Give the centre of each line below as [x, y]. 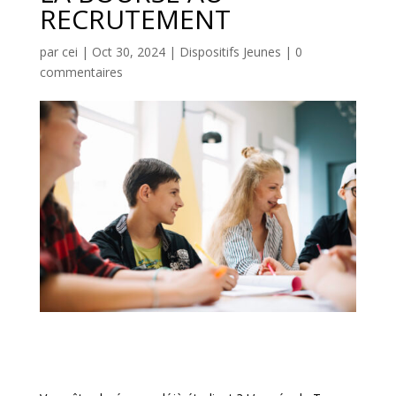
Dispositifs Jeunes [230, 51]
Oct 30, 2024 [128, 51]
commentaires [81, 72]
